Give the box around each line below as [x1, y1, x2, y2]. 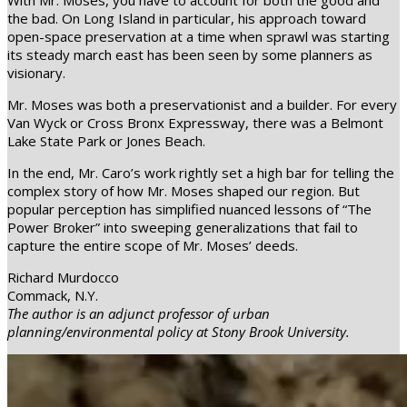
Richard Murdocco [7, 268, 119, 287]
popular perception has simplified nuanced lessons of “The [7, 200, 372, 219]
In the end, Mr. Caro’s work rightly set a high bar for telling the [7, 164, 394, 183]
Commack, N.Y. [7, 286, 98, 305]
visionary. [7, 64, 65, 83]
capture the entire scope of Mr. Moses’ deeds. [7, 236, 298, 255]
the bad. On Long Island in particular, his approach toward [7, 9, 366, 28]
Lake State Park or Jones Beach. [7, 132, 205, 151]
